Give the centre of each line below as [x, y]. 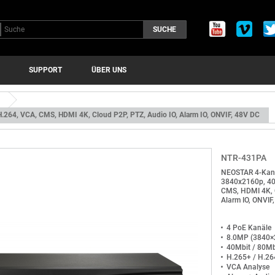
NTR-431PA [243, 158]
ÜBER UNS [109, 70]
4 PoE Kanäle [249, 228]
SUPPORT [45, 70]
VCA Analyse [248, 267]
